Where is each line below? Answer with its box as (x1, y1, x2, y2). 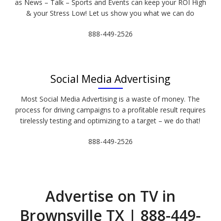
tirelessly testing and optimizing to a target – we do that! (20, 116, 201, 125)
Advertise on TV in (45, 186, 176, 206)
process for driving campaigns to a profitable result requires (15, 105, 206, 114)
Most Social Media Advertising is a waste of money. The (21, 94, 200, 104)
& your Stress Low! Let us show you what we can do (26, 8, 195, 18)
